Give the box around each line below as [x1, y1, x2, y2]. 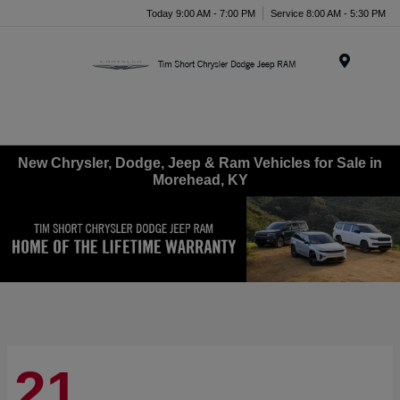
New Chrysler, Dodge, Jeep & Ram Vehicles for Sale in [18, 154, 382, 171]
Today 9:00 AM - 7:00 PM [146, 7, 255, 19]
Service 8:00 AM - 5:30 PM [271, 7, 386, 19]
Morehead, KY [152, 171, 248, 187]
